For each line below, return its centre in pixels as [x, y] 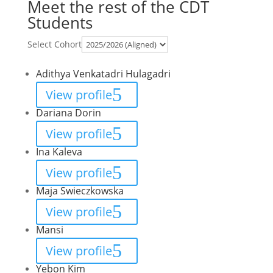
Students [60, 23]
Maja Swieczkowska [80, 191]
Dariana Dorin [68, 113]
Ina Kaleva [59, 152]
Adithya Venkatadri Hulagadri [103, 74]
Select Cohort [54, 44]
